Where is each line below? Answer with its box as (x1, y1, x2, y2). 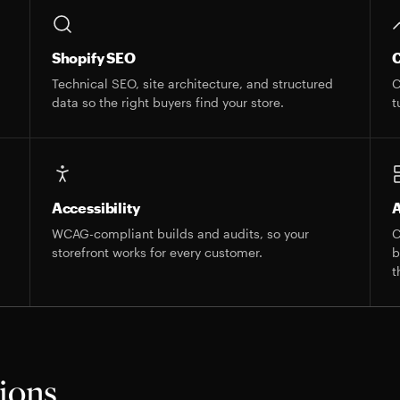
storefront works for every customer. (51, 245, 262, 260)
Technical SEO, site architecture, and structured (51, 76, 333, 91)
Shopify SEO (51, 49, 137, 66)
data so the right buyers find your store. (51, 95, 284, 110)
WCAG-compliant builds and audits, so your (51, 226, 309, 241)
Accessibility (51, 199, 140, 216)
